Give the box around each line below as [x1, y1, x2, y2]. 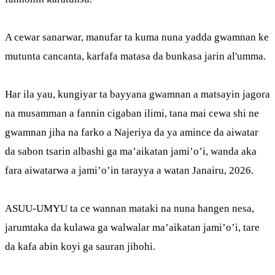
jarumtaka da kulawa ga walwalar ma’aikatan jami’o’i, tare [5, 222, 260, 233]
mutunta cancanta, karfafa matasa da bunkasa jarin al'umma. [5, 50, 266, 62]
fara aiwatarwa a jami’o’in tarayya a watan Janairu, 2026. [5, 165, 254, 176]
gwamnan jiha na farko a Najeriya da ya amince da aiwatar [5, 126, 258, 138]
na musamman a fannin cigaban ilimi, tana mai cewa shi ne [5, 107, 259, 119]
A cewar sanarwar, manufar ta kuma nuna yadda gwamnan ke [5, 31, 269, 43]
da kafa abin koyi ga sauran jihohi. [5, 241, 155, 252]
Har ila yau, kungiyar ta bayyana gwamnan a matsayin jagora [5, 88, 270, 100]
